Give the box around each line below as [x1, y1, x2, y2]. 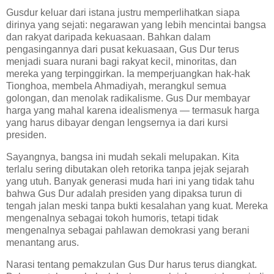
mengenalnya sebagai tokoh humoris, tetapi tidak [6, 212, 218, 223]
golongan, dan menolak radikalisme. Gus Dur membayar [6, 92, 250, 103]
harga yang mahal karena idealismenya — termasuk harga [6, 105, 259, 116]
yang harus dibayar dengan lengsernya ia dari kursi [6, 117, 228, 128]
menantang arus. [6, 237, 79, 248]
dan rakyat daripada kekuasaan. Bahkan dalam [6, 31, 210, 42]
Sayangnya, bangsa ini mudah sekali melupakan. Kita [6, 151, 239, 162]
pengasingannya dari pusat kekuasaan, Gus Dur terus [6, 43, 239, 54]
